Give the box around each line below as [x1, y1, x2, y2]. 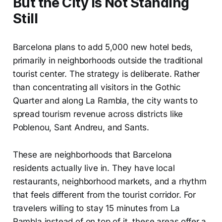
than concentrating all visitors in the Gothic [12, 82, 181, 92]
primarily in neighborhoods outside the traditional [12, 55, 203, 65]
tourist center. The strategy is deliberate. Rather [12, 68, 200, 79]
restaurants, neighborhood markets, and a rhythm [12, 176, 207, 186]
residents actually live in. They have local [12, 163, 175, 173]
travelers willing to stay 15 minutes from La [12, 203, 180, 213]
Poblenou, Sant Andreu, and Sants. [12, 122, 150, 132]
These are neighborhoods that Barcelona [12, 149, 172, 160]
